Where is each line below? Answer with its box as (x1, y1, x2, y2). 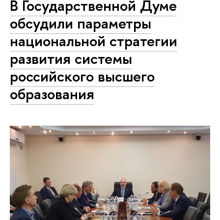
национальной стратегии (10, 30, 177, 52)
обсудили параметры (10, 13, 151, 34)
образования (10, 83, 94, 105)
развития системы (10, 48, 132, 69)
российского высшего (10, 66, 155, 87)
